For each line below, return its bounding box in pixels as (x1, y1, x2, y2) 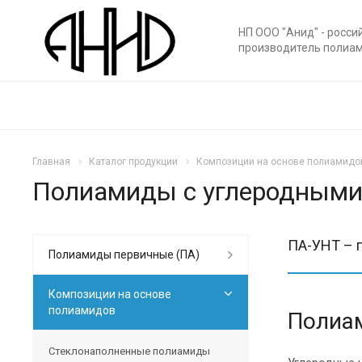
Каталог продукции (89, 156, 178, 167)
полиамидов (48, 303, 116, 317)
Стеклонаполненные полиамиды (48, 344, 210, 357)
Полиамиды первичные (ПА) (48, 247, 200, 261)
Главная (32, 156, 70, 167)
